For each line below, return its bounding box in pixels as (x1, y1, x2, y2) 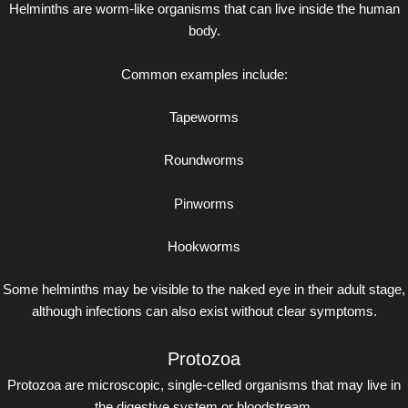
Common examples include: (120, 66, 288, 82)
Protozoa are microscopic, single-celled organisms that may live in (7, 377, 401, 393)
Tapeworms (169, 109, 239, 125)
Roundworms (164, 153, 244, 168)
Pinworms (174, 196, 234, 211)
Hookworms (168, 239, 240, 254)
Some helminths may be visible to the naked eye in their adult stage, (3, 282, 405, 298)
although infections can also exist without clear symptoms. (31, 304, 377, 320)
